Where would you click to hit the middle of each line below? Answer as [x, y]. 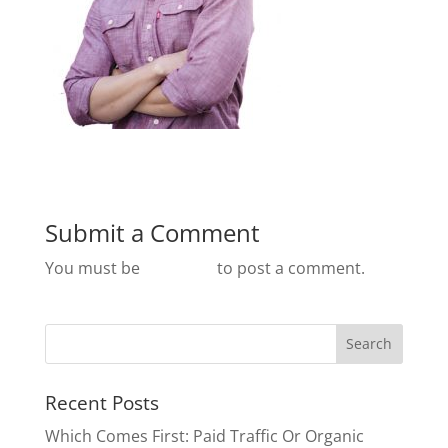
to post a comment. [288, 267]
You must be [94, 267]
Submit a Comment [152, 232]
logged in [178, 267]
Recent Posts [101, 402]
